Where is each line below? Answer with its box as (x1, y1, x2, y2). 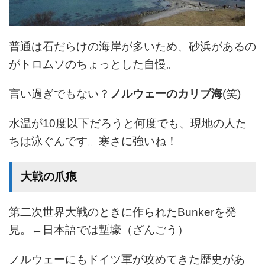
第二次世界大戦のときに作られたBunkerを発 (9, 205, 237, 218)
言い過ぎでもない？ (9, 87, 110, 100)
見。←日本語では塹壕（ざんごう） (9, 223, 189, 236)
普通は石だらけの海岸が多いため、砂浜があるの (9, 40, 256, 53)
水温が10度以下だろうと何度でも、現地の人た (9, 117, 247, 130)
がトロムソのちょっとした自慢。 (9, 57, 177, 70)
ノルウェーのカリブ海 (110, 87, 222, 100)
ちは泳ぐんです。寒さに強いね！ (9, 134, 177, 147)
